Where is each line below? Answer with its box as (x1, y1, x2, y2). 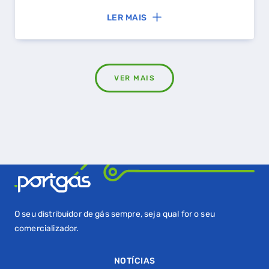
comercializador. (14, 223, 79, 234)
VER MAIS (114, 73, 155, 82)
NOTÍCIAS (113, 256, 156, 266)
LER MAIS (106, 12, 147, 23)
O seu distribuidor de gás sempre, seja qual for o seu (14, 209, 215, 219)
